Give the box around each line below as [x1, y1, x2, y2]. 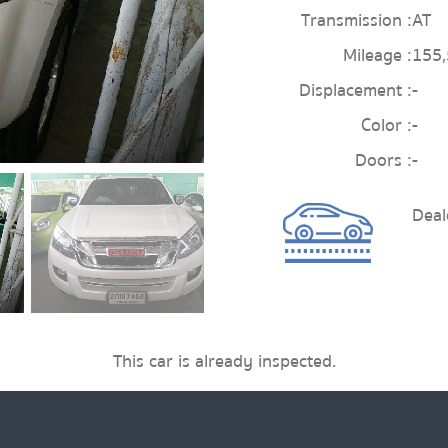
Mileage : [343, 41, 412, 69]
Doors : [355, 146, 412, 174]
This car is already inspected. [112, 347, 336, 375]
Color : [361, 111, 412, 139]
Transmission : [301, 6, 412, 34]
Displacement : [299, 76, 412, 104]
